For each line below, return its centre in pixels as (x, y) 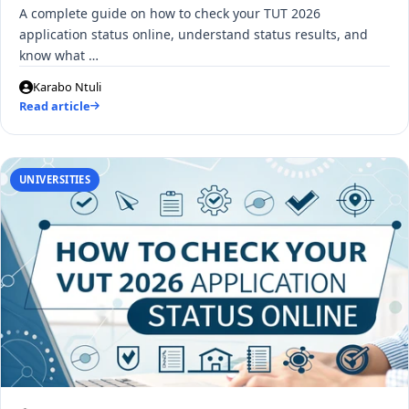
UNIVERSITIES (55, 179)
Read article (55, 106)
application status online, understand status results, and (194, 35)
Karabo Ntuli (67, 87)
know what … (59, 56)
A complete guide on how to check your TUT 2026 (170, 14)
